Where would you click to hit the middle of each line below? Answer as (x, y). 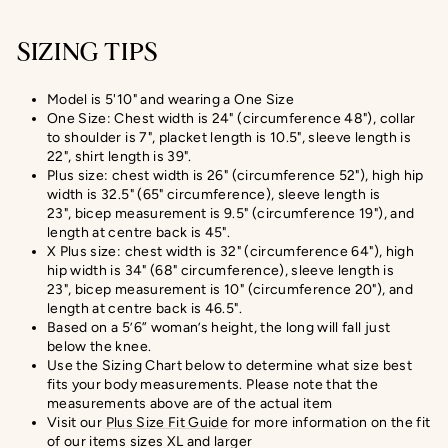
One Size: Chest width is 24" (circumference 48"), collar (231, 118)
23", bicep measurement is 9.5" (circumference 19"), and (231, 213)
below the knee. (99, 346)
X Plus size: (86, 251)
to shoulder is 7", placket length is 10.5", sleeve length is (229, 137)
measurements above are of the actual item (190, 403)
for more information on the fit (329, 422)
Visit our (76, 422)
